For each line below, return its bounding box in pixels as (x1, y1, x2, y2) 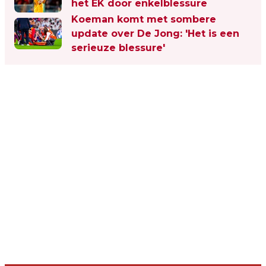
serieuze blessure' (71, 42, 165, 53)
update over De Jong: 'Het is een (71, 27, 239, 39)
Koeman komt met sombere (71, 13, 216, 25)
